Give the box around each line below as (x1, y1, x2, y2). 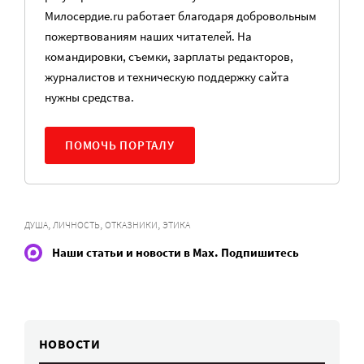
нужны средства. (45, 89, 134, 105)
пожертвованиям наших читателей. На (45, 28, 252, 44)
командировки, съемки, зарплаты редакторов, (45, 48, 293, 64)
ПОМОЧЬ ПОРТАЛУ (65, 136, 175, 153)
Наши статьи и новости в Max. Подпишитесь (52, 245, 299, 261)
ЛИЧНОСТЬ (53, 218, 100, 231)
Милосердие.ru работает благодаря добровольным (45, 7, 317, 24)
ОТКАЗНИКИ (105, 218, 158, 231)
